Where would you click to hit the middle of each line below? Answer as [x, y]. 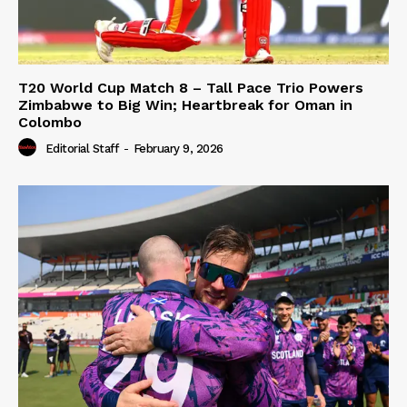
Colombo [50, 123]
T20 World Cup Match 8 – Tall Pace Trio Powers [191, 88]
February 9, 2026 [178, 149]
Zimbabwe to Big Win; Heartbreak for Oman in [185, 105]
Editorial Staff [81, 149]
